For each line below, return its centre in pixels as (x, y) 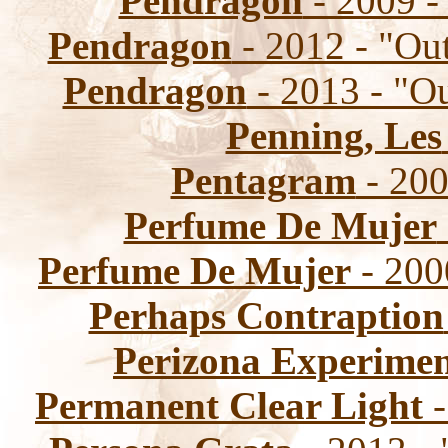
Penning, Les (333, 135)
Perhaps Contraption (266, 315)
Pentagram (263, 180)
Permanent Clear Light (229, 405)
